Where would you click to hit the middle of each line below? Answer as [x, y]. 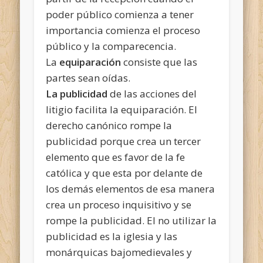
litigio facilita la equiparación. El [122, 109]
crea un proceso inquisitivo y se [119, 204]
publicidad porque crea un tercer [124, 141]
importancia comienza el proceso [123, 30]
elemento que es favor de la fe [116, 157]
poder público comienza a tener [120, 14]
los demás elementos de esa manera [131, 188]
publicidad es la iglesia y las [112, 236]
